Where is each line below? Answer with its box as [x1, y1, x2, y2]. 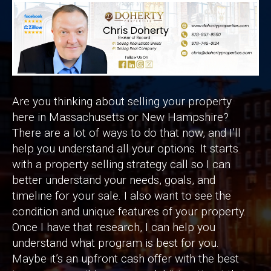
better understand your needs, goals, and [12, 173, 215, 188]
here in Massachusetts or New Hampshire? [12, 110, 229, 125]
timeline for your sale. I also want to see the [12, 189, 231, 203]
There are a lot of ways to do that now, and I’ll [12, 126, 241, 140]
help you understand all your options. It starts [12, 142, 238, 156]
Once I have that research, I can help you [12, 220, 215, 235]
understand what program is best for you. [12, 236, 219, 250]
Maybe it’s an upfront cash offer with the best [12, 252, 239, 266]
